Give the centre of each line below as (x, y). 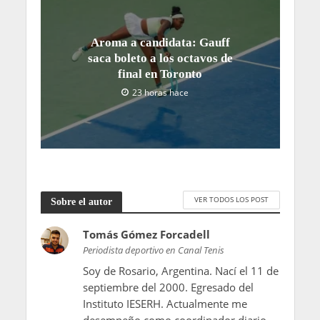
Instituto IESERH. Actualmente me (165, 303)
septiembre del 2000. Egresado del (168, 287)
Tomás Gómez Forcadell (146, 234)
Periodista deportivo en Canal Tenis (153, 250)
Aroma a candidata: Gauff (160, 42)
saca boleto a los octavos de (160, 58)
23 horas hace (160, 92)
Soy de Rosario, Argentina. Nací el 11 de (180, 270)
